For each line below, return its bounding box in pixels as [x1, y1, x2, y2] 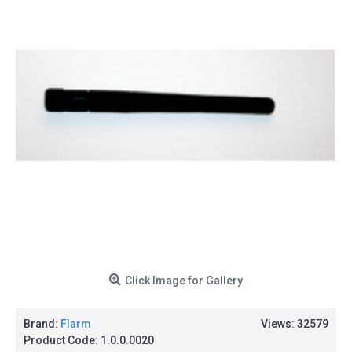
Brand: [24, 317, 60, 330]
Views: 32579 [261, 317, 328, 330]
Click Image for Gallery [125, 274, 243, 287]
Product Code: [24, 334, 101, 346]
